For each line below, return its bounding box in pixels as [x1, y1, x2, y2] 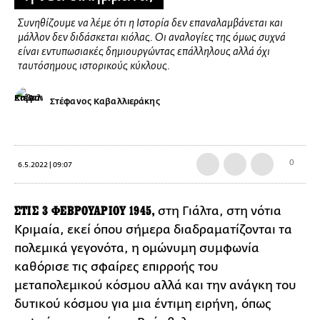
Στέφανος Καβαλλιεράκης [50, 96, 160, 106]
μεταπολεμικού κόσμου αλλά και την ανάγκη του [14, 278, 296, 292]
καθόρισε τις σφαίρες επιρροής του [14, 259, 219, 274]
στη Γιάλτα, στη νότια [155, 204, 282, 218]
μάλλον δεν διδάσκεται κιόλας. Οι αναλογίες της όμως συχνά [18, 32, 286, 44]
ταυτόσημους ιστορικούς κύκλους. [18, 61, 170, 72]
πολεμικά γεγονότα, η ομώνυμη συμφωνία [14, 241, 259, 255]
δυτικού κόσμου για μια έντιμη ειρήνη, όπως [14, 296, 271, 311]
